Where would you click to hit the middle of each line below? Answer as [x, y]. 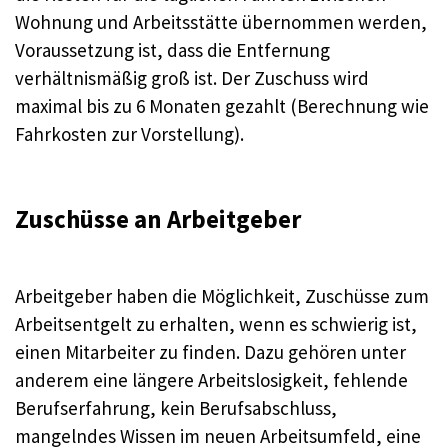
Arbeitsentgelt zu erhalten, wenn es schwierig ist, [216, 324]
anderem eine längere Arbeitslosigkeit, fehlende [211, 380]
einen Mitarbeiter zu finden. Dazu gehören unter [210, 352]
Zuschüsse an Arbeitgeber [158, 219]
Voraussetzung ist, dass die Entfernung [172, 49]
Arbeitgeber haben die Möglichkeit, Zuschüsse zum [222, 296]
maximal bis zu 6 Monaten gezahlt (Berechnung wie [222, 105]
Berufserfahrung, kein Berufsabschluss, [176, 408]
